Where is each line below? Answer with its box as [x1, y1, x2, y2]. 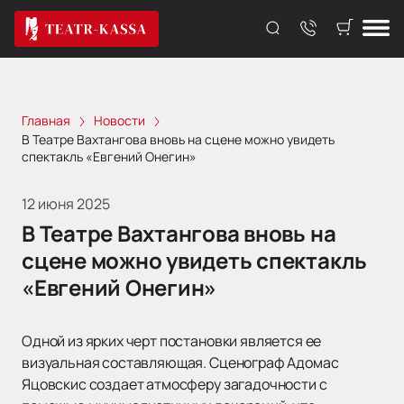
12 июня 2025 [22, 194, 110, 215]
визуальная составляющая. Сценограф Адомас [22, 353, 339, 373]
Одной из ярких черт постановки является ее [22, 331, 322, 352]
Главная [22, 112, 70, 129]
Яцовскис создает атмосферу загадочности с [22, 374, 327, 395]
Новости [94, 112, 145, 129]
